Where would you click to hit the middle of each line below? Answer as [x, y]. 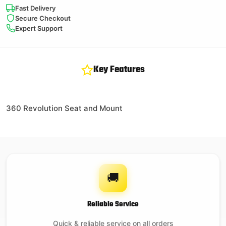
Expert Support [39, 29]
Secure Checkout [43, 18]
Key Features [119, 70]
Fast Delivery [35, 8]
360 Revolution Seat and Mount [64, 108]
